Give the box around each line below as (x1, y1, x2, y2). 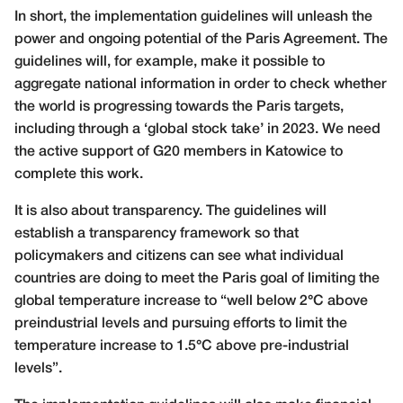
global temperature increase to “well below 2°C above (14, 294, 368, 308)
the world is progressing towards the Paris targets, (14, 100, 344, 113)
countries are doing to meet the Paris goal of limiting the (14, 272, 380, 285)
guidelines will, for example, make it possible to (14, 55, 325, 68)
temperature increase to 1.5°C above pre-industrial (14, 339, 349, 353)
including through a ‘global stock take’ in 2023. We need (14, 122, 381, 136)
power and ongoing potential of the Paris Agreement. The (14, 32, 388, 46)
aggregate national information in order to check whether (14, 77, 387, 91)
